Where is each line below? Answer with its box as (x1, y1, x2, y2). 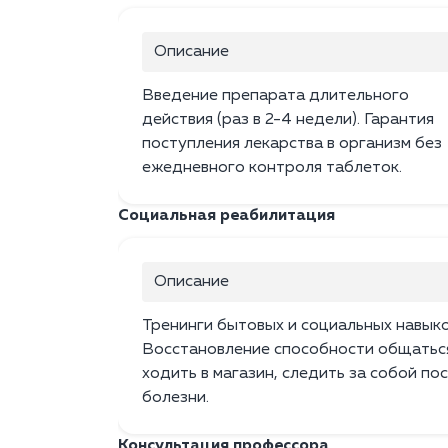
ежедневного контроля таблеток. (142, 160, 402, 177)
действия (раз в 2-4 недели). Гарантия (142, 112, 434, 129)
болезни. (142, 390, 209, 407)
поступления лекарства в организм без (142, 136, 442, 153)
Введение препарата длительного (142, 88, 409, 105)
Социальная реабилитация (118, 208, 335, 225)
